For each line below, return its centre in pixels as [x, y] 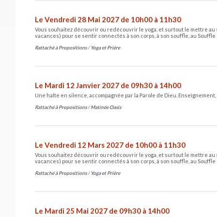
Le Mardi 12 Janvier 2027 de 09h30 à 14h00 [108, 85]
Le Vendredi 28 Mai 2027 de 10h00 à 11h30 [108, 19]
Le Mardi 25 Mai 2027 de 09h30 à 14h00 [102, 210]
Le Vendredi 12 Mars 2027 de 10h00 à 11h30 [110, 145]
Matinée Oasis [106, 107]
